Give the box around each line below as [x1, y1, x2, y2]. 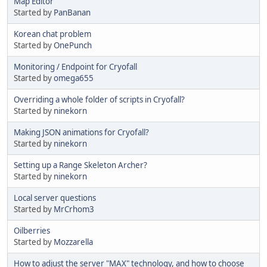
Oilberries [14, 225, 50, 236]
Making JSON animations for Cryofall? [14, 126, 149, 138]
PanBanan [54, 7, 91, 18]
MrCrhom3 [54, 203, 94, 215]
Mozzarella [54, 236, 93, 247]
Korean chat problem [14, 28, 91, 39]
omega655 [54, 72, 94, 83]
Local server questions [14, 192, 96, 203]
